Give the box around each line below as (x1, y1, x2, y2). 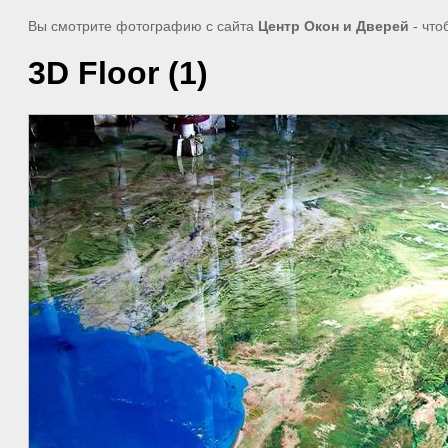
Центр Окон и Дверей (258, 18, 409, 34)
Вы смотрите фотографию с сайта (28, 18, 258, 34)
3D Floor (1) (28, 55, 208, 92)
